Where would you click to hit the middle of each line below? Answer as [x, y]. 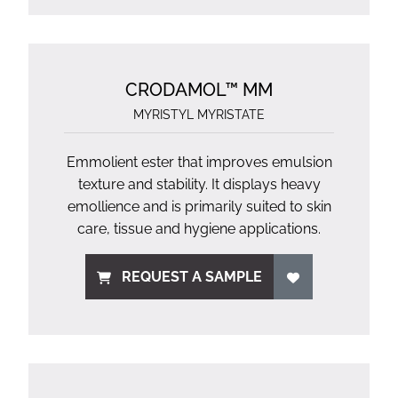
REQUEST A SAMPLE [192, 277]
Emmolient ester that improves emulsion [199, 162]
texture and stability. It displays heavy [199, 184]
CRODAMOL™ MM [199, 90]
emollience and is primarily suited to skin [199, 207]
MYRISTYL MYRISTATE [199, 115]
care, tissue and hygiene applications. [199, 229]
